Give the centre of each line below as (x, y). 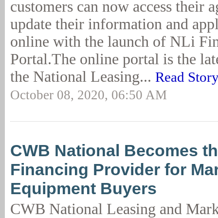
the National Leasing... (83, 77)
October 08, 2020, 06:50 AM (89, 95)
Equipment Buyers (83, 188)
